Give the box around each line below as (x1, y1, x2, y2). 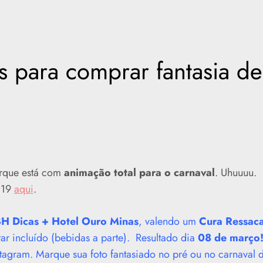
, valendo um (138, 214, 199, 229)
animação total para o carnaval (63, 165, 215, 180)
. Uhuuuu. (214, 165, 257, 180)
